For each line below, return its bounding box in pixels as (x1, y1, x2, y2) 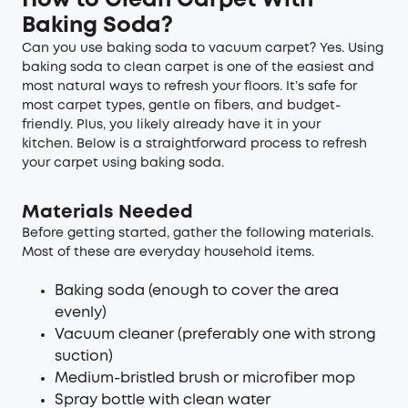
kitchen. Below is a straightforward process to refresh (22, 138, 367, 149)
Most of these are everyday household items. (22, 247, 314, 258)
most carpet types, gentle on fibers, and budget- (22, 100, 341, 111)
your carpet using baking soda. (22, 158, 224, 168)
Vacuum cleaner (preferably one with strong (55, 328, 376, 342)
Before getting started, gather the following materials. (22, 228, 373, 239)
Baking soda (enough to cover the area (55, 284, 339, 298)
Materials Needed (22, 204, 193, 221)
